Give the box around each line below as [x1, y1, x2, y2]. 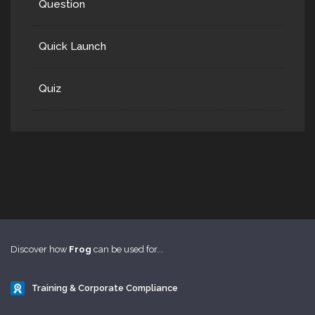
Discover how [11, 244, 69, 255]
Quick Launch [39, 40, 106, 53]
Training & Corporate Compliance [32, 283, 178, 293]
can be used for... [91, 244, 163, 255]
